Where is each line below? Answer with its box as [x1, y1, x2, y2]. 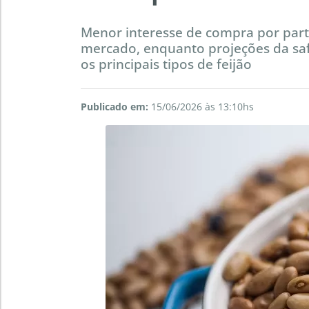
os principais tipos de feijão [81, 54, 252, 74]
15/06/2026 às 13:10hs [148, 100, 254, 114]
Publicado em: [81, 100, 148, 114]
